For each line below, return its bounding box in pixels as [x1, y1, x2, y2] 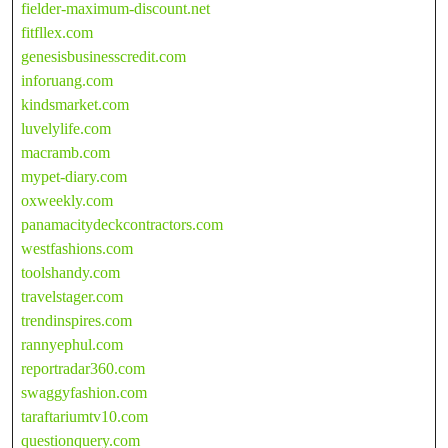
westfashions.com [21, 239, 133, 257]
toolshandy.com [21, 263, 120, 281]
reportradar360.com [21, 359, 145, 377]
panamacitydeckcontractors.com [21, 215, 223, 233]
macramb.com [21, 143, 110, 161]
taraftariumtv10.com [21, 407, 148, 425]
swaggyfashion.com [21, 383, 147, 401]
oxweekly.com [21, 191, 113, 209]
